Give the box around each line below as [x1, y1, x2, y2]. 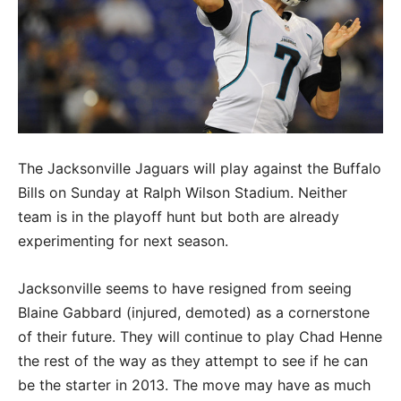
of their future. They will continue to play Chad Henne [18, 328, 382, 346]
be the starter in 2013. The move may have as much [18, 376, 371, 395]
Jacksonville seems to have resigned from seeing [18, 279, 352, 298]
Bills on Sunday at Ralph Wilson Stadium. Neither [18, 183, 347, 202]
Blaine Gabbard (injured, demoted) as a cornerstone [18, 303, 370, 322]
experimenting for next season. [18, 232, 228, 251]
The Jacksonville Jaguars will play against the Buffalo [18, 159, 381, 178]
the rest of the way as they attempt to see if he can [18, 352, 368, 371]
